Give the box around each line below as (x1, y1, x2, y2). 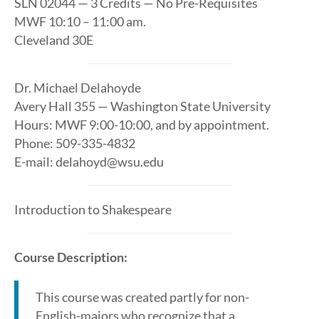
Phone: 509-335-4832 (14, 135, 135, 151)
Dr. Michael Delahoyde (14, 80, 141, 95)
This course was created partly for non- (36, 289, 249, 305)
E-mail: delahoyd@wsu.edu (14, 154, 164, 169)
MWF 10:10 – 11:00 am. (14, 14, 146, 29)
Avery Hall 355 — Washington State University (14, 98, 271, 114)
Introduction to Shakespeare (14, 202, 172, 217)
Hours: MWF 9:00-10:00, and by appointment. (14, 117, 269, 132)
